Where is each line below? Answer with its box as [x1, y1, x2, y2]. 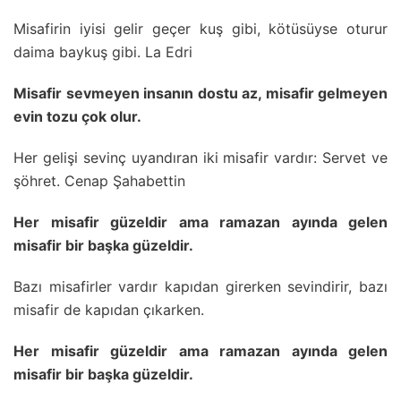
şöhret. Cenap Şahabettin [13, 172, 185, 191]
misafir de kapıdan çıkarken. [13, 301, 204, 320]
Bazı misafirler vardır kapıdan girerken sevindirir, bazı [13, 277, 388, 296]
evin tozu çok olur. [13, 107, 141, 126]
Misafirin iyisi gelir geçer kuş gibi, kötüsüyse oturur [13, 20, 388, 38]
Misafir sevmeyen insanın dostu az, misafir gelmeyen [13, 84, 388, 103]
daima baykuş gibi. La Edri [13, 43, 192, 62]
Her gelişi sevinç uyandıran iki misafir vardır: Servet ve [13, 149, 388, 167]
